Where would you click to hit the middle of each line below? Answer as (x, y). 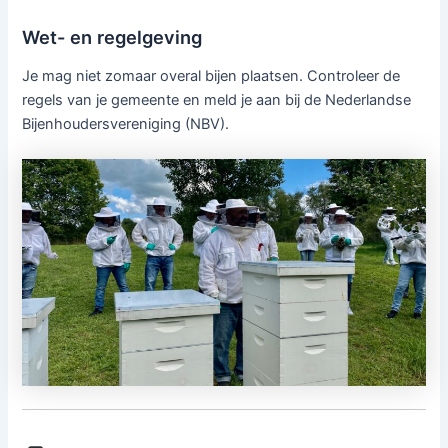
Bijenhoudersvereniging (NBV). (126, 123)
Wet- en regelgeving (112, 36)
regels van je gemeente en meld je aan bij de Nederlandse (217, 99)
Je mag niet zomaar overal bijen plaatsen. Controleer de (211, 75)
